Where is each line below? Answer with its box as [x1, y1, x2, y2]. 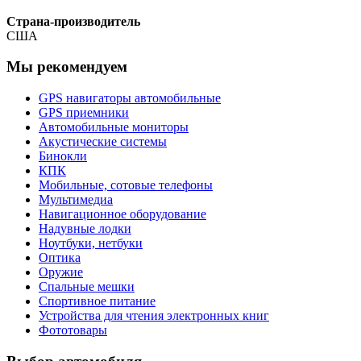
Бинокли [39, 149, 87, 164]
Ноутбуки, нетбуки [39, 236, 143, 251]
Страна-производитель [6, 14, 140, 28]
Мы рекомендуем [6, 58, 127, 76]
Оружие [39, 265, 83, 280]
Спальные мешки [39, 280, 135, 294]
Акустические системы [39, 135, 167, 149]
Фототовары [39, 323, 107, 338]
